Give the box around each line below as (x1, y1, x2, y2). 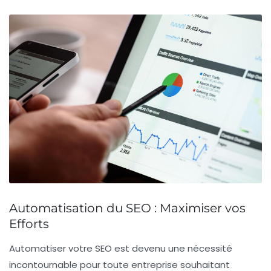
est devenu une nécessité (112, 241, 232, 255)
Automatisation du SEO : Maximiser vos (9, 200, 246, 215)
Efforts (9, 216, 49, 231)
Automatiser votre (9, 241, 95, 255)
